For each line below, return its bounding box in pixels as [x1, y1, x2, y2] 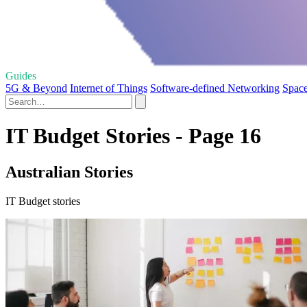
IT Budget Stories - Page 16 [5, 123, 261, 149]
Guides [5, 69, 36, 82]
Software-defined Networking [150, 82, 280, 94]
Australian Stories [5, 163, 133, 182]
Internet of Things [70, 82, 147, 94]
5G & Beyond [5, 82, 67, 94]
